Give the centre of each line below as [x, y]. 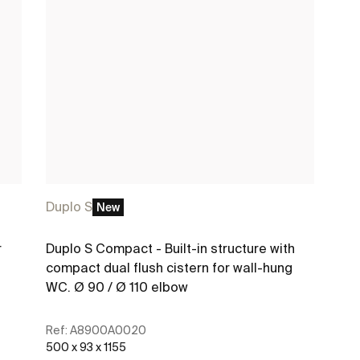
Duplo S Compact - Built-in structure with [171, 248]
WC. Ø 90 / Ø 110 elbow [117, 286]
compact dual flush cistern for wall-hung [170, 267]
